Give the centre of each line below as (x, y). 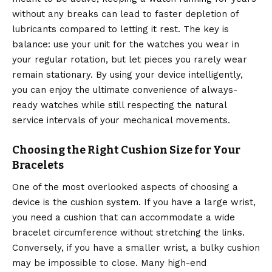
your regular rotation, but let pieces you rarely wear (130, 60)
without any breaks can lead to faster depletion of (125, 14)
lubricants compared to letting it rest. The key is (121, 29)
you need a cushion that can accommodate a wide (124, 218)
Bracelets (38, 165)
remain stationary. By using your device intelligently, (127, 75)
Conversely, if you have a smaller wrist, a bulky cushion (136, 248)
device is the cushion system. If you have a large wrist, (134, 202)
